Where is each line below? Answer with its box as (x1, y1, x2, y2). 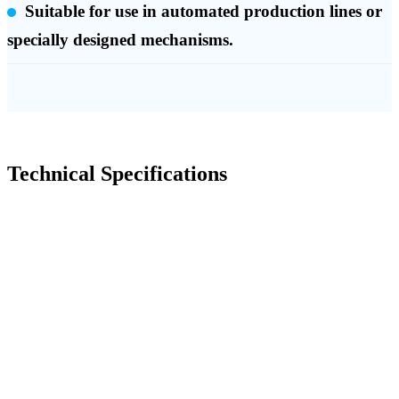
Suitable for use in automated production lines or (25, 2, 382, 21)
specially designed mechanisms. (7, 30, 233, 50)
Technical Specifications (7, 161, 227, 185)
